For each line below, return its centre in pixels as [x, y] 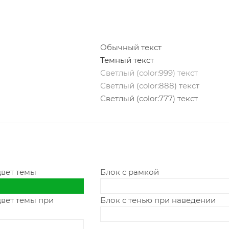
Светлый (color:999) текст [149, 73]
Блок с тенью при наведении [158, 200]
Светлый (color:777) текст [149, 98]
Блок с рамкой [130, 172]
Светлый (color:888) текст [150, 85]
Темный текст [127, 60]
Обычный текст [131, 47]
